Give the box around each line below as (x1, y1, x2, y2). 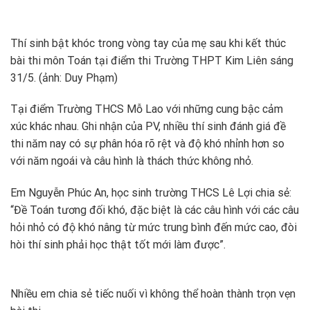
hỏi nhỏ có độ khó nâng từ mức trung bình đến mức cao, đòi (10, 221, 297, 235)
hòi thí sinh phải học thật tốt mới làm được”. (10, 238, 226, 252)
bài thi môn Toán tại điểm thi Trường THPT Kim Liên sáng (10, 53, 293, 67)
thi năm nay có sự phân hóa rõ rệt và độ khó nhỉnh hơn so (10, 137, 284, 151)
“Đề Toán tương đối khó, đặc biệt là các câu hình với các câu (10, 203, 299, 217)
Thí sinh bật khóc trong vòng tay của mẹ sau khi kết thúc (10, 36, 286, 50)
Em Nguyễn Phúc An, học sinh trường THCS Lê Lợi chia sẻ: (10, 186, 291, 200)
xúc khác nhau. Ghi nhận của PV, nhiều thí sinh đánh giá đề (10, 120, 286, 134)
